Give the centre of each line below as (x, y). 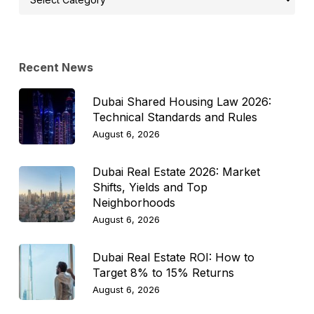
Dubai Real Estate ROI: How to (173, 257)
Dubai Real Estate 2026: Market (176, 171)
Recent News (56, 67)
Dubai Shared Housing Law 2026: (182, 101)
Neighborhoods (134, 202)
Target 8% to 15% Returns (163, 272)
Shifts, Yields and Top (150, 187)
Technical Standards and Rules (175, 117)
